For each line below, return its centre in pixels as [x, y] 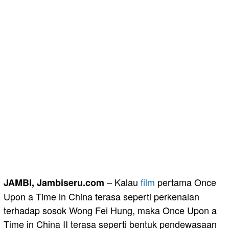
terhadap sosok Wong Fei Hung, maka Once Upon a [110, 210]
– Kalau [122, 182]
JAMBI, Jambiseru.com [54, 182]
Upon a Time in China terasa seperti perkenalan [101, 196]
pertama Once [186, 182]
